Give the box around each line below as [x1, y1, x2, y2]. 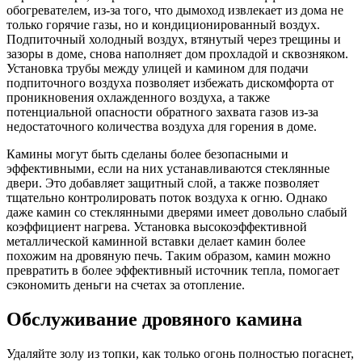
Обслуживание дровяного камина [6, 309, 302, 330]
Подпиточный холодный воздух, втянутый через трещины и [6, 32, 341, 47]
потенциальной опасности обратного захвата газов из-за [6, 105, 318, 120]
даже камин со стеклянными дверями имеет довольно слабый [6, 205, 347, 220]
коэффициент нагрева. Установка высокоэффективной [6, 220, 307, 234]
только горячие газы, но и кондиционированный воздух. [6, 18, 320, 32]
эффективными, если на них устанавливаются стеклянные [6, 162, 330, 176]
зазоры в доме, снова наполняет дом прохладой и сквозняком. [6, 47, 348, 61]
